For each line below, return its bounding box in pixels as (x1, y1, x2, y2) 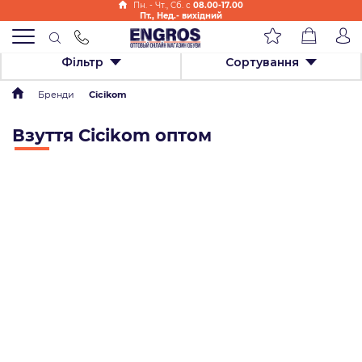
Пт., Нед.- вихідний (140, 11, 222, 21)
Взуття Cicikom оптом (12, 125, 212, 145)
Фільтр (61, 54, 103, 69)
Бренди (38, 89, 74, 100)
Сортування (225, 54, 299, 69)
